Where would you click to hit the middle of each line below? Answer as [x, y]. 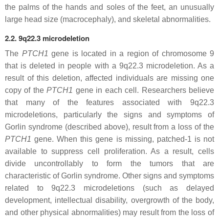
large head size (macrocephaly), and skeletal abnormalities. [108, 19]
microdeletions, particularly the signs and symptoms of [109, 115]
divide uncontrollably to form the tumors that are [109, 164]
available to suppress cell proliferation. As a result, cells [109, 151]
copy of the [26, 90]
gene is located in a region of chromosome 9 [131, 54]
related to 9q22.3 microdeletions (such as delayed [109, 188]
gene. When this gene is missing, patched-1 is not [123, 139]
